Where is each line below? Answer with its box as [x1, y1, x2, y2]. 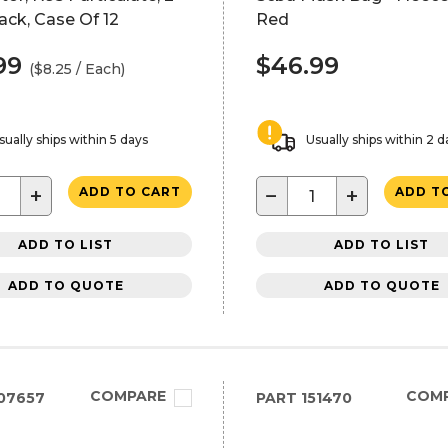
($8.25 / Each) [29, 60, 125, 78]
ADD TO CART [78, 184, 181, 199]
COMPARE [89, 387, 166, 405]
